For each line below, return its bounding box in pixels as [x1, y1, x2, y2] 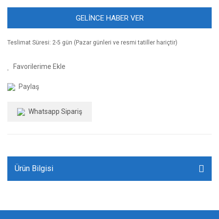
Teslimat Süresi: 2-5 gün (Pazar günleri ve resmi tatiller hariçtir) [7, 39, 177, 46]
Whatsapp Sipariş [28, 108, 82, 115]
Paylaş [19, 83, 39, 90]
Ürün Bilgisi [15, 164, 53, 173]
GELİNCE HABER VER [75, 13, 144, 22]
